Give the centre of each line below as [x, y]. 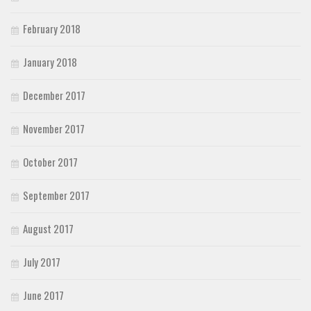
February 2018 [52, 28]
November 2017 [54, 128]
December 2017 [54, 95]
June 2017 [43, 295]
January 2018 [50, 61]
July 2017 [42, 261]
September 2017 [56, 195]
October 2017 [50, 161]
